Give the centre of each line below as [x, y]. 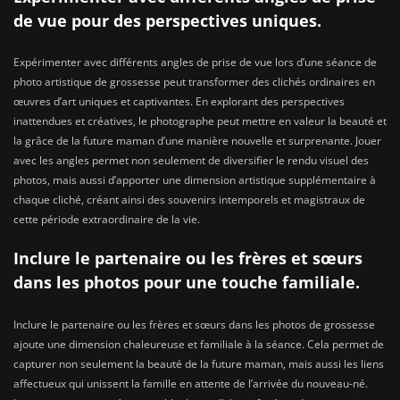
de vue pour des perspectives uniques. [167, 20]
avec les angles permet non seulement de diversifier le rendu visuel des [191, 161]
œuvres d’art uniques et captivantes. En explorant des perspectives [179, 102]
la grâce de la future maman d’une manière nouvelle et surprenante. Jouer [197, 141]
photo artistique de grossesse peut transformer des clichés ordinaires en [194, 82]
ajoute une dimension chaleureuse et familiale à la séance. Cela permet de [199, 344]
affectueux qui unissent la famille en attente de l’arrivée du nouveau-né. [191, 383]
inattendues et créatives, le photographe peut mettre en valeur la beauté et [200, 121]
